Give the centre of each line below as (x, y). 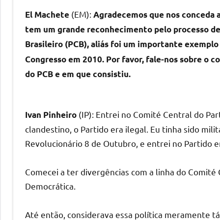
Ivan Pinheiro (51, 114)
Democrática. (50, 186)
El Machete (47, 14)
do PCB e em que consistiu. (78, 74)
